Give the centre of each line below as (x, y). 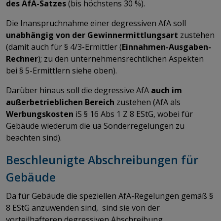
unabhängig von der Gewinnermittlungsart (92, 35)
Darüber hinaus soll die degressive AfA (78, 90)
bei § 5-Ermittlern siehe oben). (62, 70)
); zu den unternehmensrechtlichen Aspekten (121, 58)
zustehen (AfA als (147, 102)
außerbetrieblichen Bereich (60, 102)
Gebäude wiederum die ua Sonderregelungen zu (95, 126)
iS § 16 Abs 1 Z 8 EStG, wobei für (133, 114)
